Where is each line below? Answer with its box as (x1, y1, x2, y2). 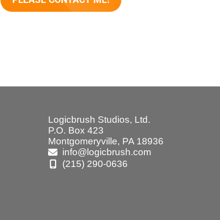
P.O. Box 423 (48, 125, 104, 136)
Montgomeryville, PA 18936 (48, 136, 164, 147)
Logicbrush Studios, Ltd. (48, 114, 151, 125)
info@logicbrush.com (62, 147, 151, 158)
